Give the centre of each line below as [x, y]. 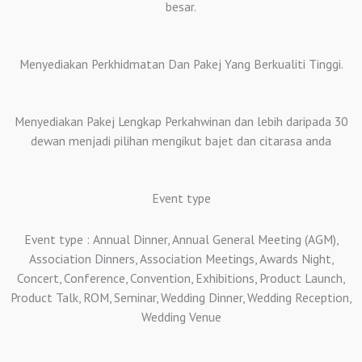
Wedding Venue [181, 317]
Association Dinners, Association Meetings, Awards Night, [181, 259]
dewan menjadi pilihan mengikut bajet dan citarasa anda [181, 141]
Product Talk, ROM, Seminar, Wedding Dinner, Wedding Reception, [181, 298]
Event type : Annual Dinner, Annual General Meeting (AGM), [181, 240]
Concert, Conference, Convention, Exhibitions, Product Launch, [181, 278]
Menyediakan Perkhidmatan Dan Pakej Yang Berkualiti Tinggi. [181, 63]
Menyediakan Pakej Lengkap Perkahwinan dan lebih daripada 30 [181, 121]
